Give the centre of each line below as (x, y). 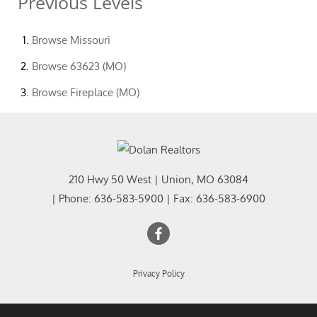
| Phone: (73, 198)
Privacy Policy (158, 273)
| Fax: (180, 198)
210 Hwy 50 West (110, 179)
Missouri (90, 40)
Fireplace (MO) (105, 92)
